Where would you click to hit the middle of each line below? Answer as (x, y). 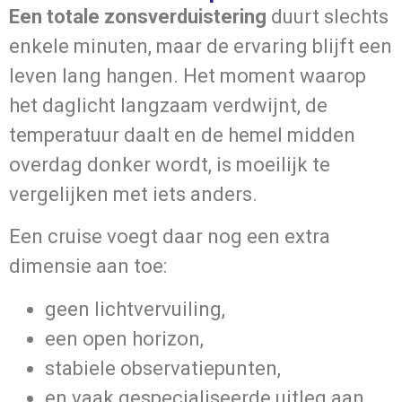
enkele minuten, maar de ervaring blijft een (201, 46)
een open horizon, (124, 338)
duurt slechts (328, 17)
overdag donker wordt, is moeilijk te (170, 165)
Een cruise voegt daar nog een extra (170, 237)
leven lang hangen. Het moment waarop (188, 76)
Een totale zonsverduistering (138, 17)
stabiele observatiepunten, (163, 368)
